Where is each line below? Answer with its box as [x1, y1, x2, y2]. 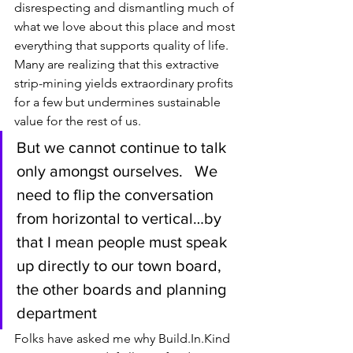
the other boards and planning [17, 281, 230, 299]
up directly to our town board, [17, 257, 225, 275]
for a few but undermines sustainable [14, 95, 224, 110]
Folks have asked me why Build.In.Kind [14, 331, 233, 347]
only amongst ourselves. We [17, 162, 221, 180]
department [17, 304, 97, 322]
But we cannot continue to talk [17, 139, 230, 157]
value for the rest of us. [14, 113, 141, 129]
